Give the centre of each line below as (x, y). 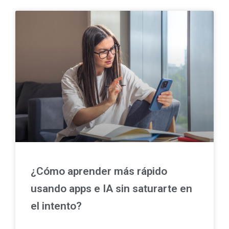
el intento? (56, 206)
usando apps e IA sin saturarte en (111, 189)
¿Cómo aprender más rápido (99, 171)
